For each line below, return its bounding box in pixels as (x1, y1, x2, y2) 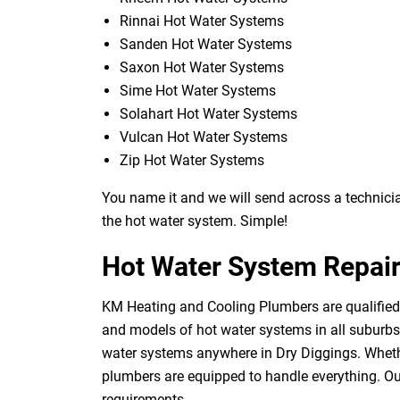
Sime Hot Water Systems (120, 81, 276, 99)
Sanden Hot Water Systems (120, 35, 292, 53)
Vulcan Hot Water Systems (120, 128, 287, 146)
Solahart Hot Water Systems (120, 104, 297, 122)
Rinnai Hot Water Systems (120, 12, 284, 29)
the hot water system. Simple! (102, 212, 287, 229)
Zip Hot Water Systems (120, 151, 264, 169)
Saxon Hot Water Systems (120, 58, 284, 76)
